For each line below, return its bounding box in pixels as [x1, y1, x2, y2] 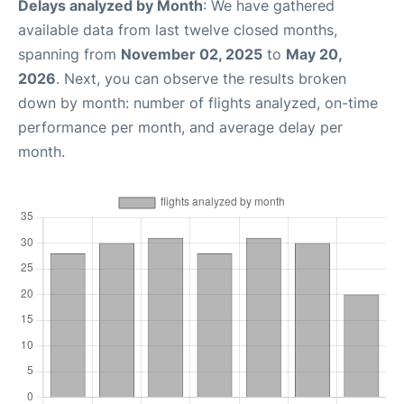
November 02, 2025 [121, 45, 262, 63]
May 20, [286, 45, 342, 63]
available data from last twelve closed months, [18, 21, 337, 39]
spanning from [18, 45, 121, 63]
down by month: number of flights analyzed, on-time [18, 94, 378, 112]
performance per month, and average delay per [18, 118, 343, 136]
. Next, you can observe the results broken [56, 69, 346, 87]
